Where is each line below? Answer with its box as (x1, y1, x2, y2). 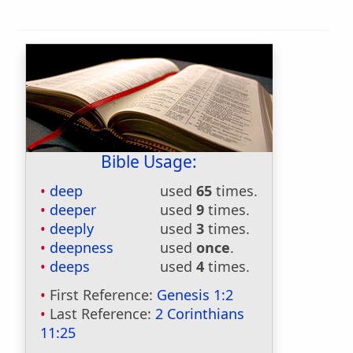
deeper (50, 200, 96, 219)
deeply (50, 219, 94, 238)
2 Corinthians (155, 304, 244, 323)
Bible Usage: (101, 150, 197, 173)
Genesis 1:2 (157, 285, 233, 304)
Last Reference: (50, 304, 155, 323)
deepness (50, 238, 113, 257)
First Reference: (50, 285, 157, 304)
